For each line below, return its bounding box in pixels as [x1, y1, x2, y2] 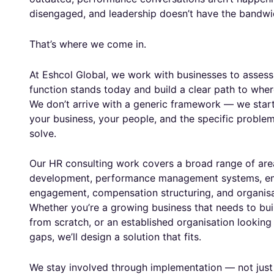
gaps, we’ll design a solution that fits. [29, 231, 201, 243]
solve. [29, 127, 56, 139]
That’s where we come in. [29, 37, 146, 50]
